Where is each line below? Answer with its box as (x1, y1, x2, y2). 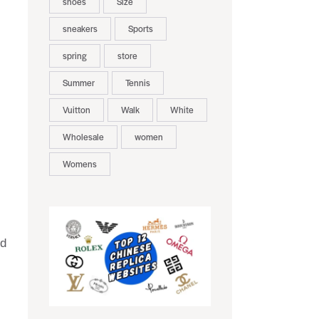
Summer (62, 76, 95, 90)
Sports (127, 22, 153, 36)
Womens (62, 157, 97, 171)
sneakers (62, 22, 98, 36)
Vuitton (62, 103, 90, 117)
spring (62, 49, 87, 63)
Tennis (125, 76, 150, 90)
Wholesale (62, 130, 104, 144)
